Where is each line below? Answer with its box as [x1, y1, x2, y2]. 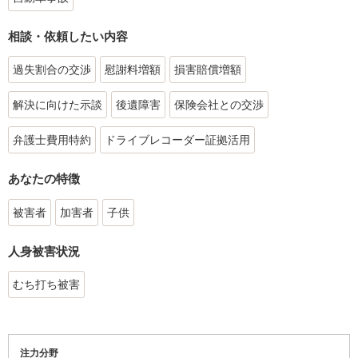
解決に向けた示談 [13, 98, 102, 112]
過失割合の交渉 [13, 63, 91, 77]
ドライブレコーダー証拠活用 [105, 133, 250, 147]
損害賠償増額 [174, 63, 241, 77]
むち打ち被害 [13, 278, 80, 292]
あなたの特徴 [8, 172, 80, 186]
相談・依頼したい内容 [8, 29, 128, 43]
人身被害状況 [8, 244, 80, 258]
